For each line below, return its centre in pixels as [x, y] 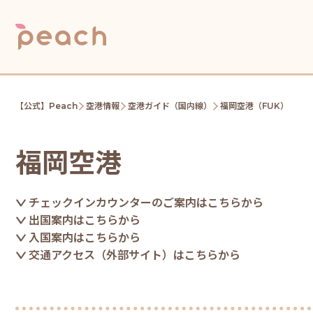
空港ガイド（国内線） [170, 106]
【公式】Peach [46, 106]
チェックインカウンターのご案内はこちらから [146, 203]
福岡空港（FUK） [254, 106]
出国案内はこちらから [85, 220]
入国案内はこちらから [85, 238]
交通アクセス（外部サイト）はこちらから [135, 255]
